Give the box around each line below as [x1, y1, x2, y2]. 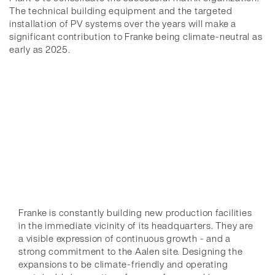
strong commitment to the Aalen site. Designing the [18, 244, 243, 258]
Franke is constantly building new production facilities [18, 206, 252, 219]
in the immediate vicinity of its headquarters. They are [18, 219, 254, 232]
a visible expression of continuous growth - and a [18, 231, 231, 245]
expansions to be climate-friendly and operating [18, 257, 228, 271]
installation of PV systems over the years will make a [9, 17, 236, 30]
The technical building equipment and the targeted [9, 4, 233, 17]
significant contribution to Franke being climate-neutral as [9, 29, 263, 43]
